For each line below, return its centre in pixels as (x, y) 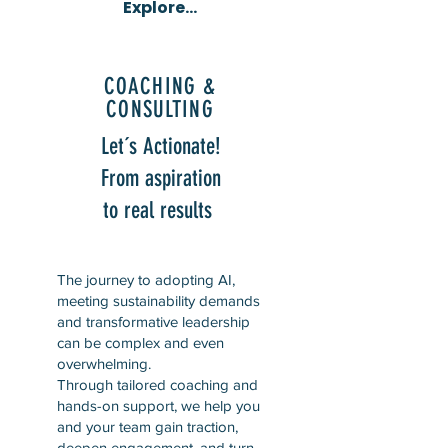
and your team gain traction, (147, 426)
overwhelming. (104, 363)
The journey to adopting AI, (146, 279)
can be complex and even (140, 342)
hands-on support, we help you (158, 405)
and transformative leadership (153, 321)
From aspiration (160, 178)
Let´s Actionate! (160, 146)
